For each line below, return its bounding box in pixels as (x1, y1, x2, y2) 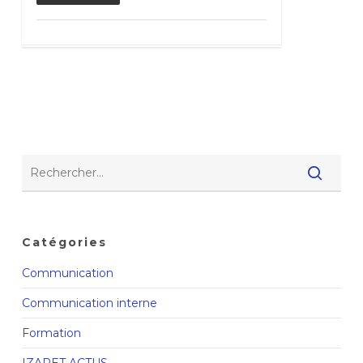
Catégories (21, 234, 107, 250)
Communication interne (21, 295, 157, 310)
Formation (21, 325, 81, 340)
